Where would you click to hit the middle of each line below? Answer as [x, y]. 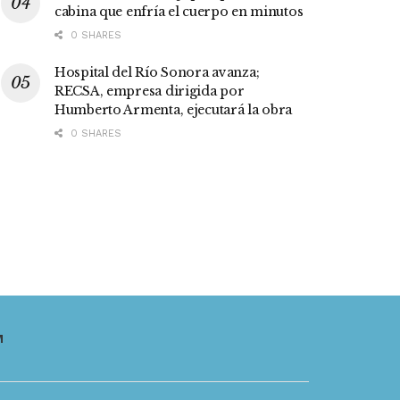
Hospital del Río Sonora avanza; [157, 73]
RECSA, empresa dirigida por [150, 92]
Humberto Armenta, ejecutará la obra [174, 110]
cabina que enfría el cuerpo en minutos [179, 12]
